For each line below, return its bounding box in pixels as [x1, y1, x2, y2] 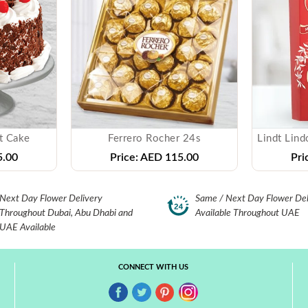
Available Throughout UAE [195, 208, 300, 218]
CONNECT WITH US [118, 263, 189, 271]
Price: [110, 151, 138, 163]
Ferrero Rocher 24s [108, 133, 201, 144]
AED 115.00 [138, 151, 199, 163]
